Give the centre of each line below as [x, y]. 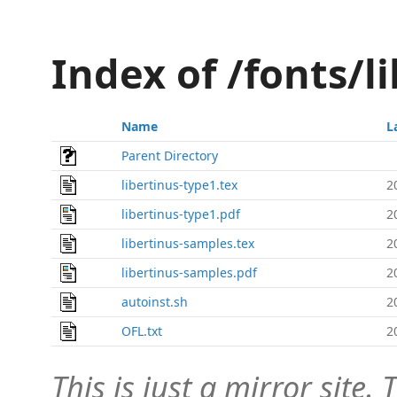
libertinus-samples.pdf [189, 272]
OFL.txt [142, 331]
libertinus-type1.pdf [181, 214]
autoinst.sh [155, 302]
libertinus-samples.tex [188, 243]
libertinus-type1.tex [179, 185]
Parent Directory [170, 156]
